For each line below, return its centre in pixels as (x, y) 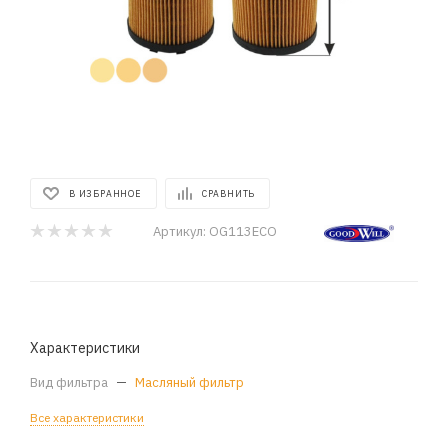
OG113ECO (243, 231)
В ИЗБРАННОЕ (105, 193)
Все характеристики (87, 417)
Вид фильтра (70, 382)
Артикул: (179, 231)
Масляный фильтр (189, 382)
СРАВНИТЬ (228, 193)
